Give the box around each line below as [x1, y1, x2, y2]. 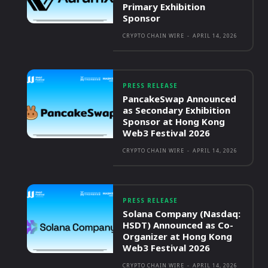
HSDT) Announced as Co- [123, 219, 234, 231]
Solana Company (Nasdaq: [123, 208, 241, 220]
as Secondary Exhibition [123, 104, 231, 116]
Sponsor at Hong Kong [123, 115, 226, 127]
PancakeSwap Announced [123, 93, 237, 105]
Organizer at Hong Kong [123, 230, 233, 242]
